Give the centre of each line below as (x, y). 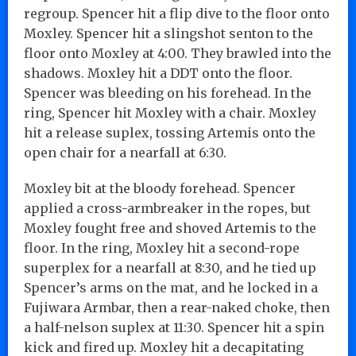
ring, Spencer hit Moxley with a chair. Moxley (170, 112)
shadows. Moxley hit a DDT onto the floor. (158, 73)
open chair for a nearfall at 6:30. (125, 152)
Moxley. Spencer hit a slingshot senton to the (168, 33)
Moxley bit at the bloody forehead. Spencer (160, 188)
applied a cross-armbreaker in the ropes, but (167, 208)
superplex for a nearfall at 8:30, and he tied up (170, 267)
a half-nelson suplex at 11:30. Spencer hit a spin (174, 327)
